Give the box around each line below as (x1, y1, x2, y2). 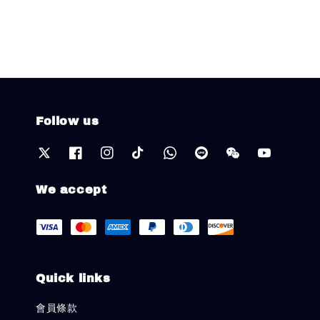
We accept (36, 184, 107, 196)
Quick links (36, 272, 111, 285)
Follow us (36, 114, 99, 127)
